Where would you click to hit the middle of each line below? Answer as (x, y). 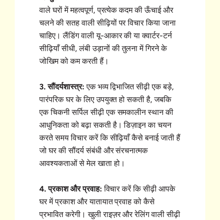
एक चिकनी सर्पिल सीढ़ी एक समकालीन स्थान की (107, 112)
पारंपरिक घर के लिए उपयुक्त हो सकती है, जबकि (106, 100)
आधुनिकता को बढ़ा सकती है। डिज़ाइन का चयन (106, 125)
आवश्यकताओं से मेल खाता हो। (82, 164)
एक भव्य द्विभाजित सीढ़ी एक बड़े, (129, 87)
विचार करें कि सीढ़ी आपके (139, 189)
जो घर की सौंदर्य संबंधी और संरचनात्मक (94, 151)
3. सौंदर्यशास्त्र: (62, 87)
